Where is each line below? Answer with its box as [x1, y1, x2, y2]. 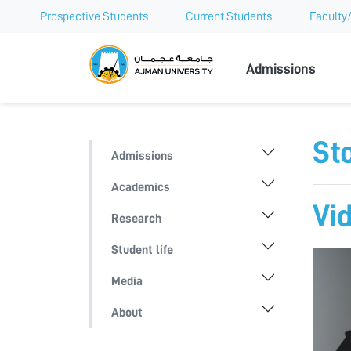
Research [111, 212, 161, 226]
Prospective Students [40, 10, 148, 23]
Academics [111, 181, 170, 194]
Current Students [186, 10, 272, 23]
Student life [111, 244, 173, 257]
